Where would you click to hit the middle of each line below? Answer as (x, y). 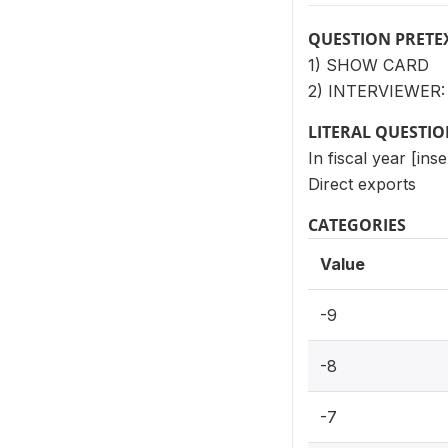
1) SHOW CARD (368, 65)
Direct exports (362, 184)
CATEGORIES (357, 225)
